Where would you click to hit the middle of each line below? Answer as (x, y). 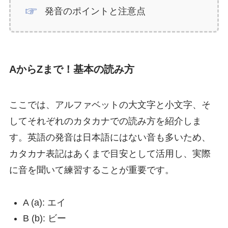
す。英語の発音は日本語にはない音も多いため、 (110, 137)
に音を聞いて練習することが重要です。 (91, 170)
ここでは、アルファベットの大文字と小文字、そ (110, 105)
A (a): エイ (44, 203)
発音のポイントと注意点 (95, 11)
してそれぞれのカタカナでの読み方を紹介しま (105, 121)
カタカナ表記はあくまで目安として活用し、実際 (110, 153)
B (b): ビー (44, 218)
